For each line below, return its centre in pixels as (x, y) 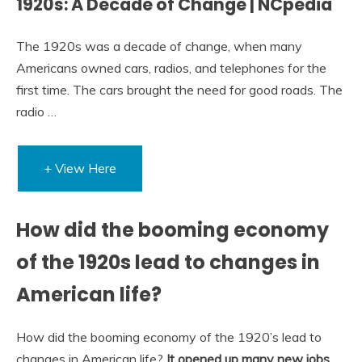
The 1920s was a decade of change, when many (159, 46)
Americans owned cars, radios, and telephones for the (171, 67)
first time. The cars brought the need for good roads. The (179, 89)
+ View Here (80, 168)
